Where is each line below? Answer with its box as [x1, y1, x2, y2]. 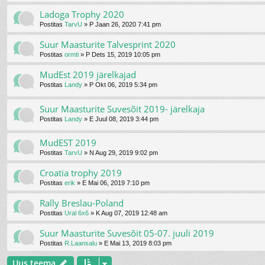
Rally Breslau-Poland [40, 196, 124, 209]
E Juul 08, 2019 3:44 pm [89, 115, 159, 122]
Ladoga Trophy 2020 [40, 8, 124, 21]
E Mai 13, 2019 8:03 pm [104, 239, 172, 247]
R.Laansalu [64, 239, 97, 247]
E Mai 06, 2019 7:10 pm [82, 179, 150, 186]
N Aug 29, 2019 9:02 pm [89, 148, 158, 156]
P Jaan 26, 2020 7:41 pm [89, 21, 161, 28]
